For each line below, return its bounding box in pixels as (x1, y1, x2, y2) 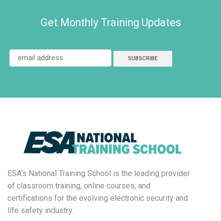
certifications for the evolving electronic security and (7, 193, 188, 203)
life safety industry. (7, 206, 74, 216)
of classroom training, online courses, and (7, 181, 150, 191)
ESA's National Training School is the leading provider (7, 169, 190, 179)
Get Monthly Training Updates (40, 16, 181, 29)
